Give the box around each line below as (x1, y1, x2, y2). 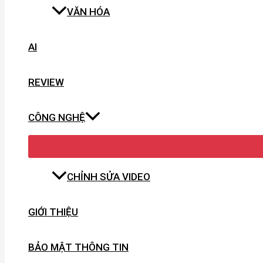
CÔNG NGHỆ (28, 111, 85, 123)
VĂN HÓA (67, 5, 110, 18)
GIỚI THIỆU (28, 205, 78, 218)
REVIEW (28, 76, 64, 88)
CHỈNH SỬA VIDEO (67, 170, 150, 183)
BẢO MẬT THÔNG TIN (28, 241, 129, 253)
